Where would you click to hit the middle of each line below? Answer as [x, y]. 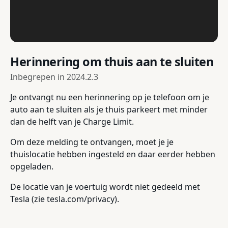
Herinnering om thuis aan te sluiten [112, 62]
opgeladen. [32, 167]
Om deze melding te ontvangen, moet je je [92, 142]
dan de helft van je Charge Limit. [72, 122]
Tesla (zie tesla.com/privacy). [65, 199]
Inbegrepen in [38, 77]
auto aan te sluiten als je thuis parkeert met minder [109, 110]
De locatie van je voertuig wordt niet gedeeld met [105, 187]
